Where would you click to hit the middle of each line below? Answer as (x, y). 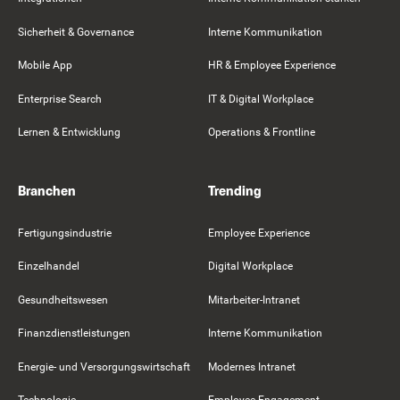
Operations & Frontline (262, 133)
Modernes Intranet (252, 367)
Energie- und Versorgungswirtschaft (104, 367)
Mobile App (45, 66)
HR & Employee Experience (272, 66)
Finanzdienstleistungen (74, 333)
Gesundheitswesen (63, 300)
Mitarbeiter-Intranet (254, 300)
